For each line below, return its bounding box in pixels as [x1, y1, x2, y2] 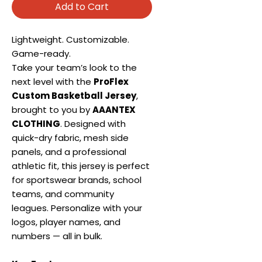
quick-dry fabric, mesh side [12, 131, 129, 144]
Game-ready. [12, 47, 71, 60]
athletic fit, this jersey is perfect [12, 159, 150, 172]
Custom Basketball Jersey [12, 89, 136, 102]
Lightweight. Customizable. [12, 33, 129, 46]
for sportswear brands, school [12, 173, 142, 186]
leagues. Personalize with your [12, 201, 142, 214]
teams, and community [12, 187, 114, 200]
